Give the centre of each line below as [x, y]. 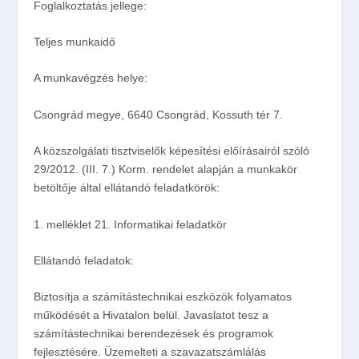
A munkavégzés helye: [91, 78]
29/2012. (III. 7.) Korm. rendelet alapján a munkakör [166, 169]
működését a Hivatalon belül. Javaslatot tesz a [151, 315]
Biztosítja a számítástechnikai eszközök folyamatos [163, 297]
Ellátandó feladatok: [84, 261]
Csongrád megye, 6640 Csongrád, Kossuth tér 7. [159, 114]
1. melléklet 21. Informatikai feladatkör [131, 224]
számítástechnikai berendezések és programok [154, 334]
